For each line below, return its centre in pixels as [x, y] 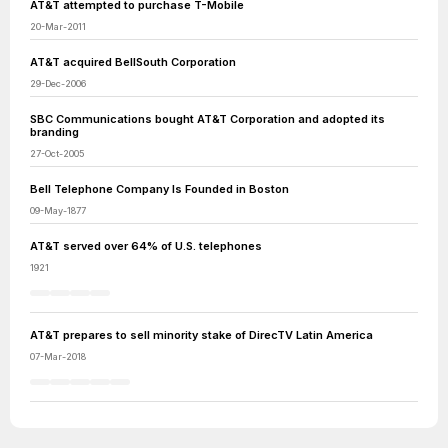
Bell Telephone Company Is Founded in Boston [159, 189]
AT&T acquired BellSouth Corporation [133, 62]
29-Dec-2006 [58, 83]
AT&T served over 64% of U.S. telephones [146, 246]
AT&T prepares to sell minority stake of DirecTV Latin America [201, 335]
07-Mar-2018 [58, 356]
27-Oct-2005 [57, 153]
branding [54, 132]
